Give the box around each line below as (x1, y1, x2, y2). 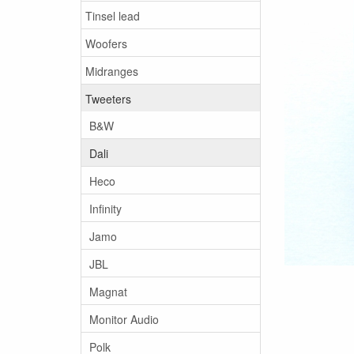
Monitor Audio (89, 311, 159, 327)
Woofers (85, 35, 127, 51)
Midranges (85, 62, 138, 79)
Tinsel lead (85, 7, 140, 24)
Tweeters (85, 90, 131, 107)
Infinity (89, 200, 122, 217)
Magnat (89, 283, 127, 299)
